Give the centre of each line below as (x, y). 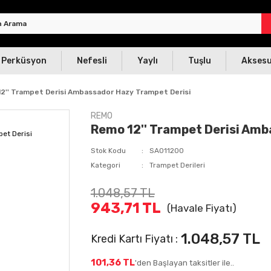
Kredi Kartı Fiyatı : (134, 239)
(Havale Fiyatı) (201, 208)
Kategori (105, 165)
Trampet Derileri (177, 165)
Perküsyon (24, 61)
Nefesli (92, 61)
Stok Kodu (108, 151)
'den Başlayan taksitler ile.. (184, 263)
